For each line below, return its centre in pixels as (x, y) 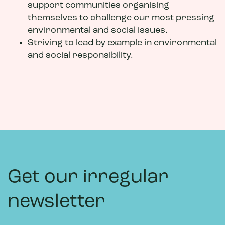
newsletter (57, 202)
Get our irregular (88, 178)
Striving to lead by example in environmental (122, 43)
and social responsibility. (80, 55)
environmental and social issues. (99, 30)
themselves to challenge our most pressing (121, 18)
